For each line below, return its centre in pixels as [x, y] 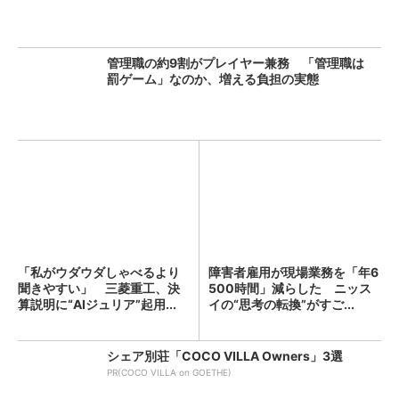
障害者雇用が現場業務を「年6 [293, 272]
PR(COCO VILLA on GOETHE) [169, 372]
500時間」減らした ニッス [290, 288]
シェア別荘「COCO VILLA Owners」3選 [225, 356]
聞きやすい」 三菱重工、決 [99, 288]
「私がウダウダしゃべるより [99, 272]
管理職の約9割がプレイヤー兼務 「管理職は [236, 63]
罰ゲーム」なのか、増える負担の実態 [213, 79]
